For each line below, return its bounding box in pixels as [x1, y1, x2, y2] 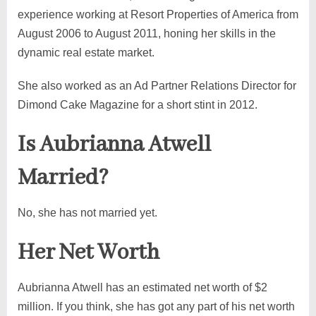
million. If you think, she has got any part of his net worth [17, 300, 295, 312]
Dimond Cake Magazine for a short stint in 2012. [17, 98, 257, 111]
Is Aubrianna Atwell [17, 130, 211, 159]
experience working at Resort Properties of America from [17, 8, 298, 20]
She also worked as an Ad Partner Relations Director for [17, 79, 296, 92]
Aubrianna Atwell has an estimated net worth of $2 [17, 281, 267, 293]
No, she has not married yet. [17, 206, 157, 219]
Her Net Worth [17, 238, 159, 267]
